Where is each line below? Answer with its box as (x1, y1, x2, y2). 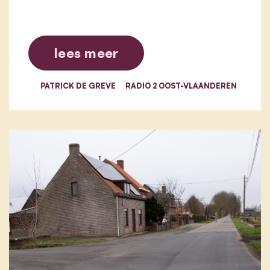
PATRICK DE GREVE (40, 80, 116, 90)
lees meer (54, 44, 119, 61)
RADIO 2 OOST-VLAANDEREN (125, 80, 237, 90)
